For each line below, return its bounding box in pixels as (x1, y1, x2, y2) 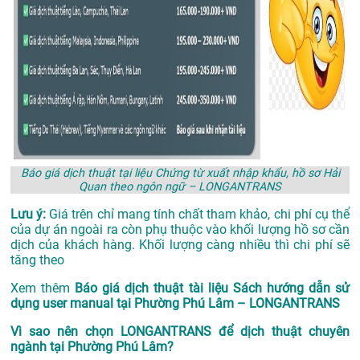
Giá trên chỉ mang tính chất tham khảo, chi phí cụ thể (49, 207, 350, 223)
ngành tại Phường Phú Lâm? (10, 339, 174, 355)
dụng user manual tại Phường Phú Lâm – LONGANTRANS (10, 296, 340, 312)
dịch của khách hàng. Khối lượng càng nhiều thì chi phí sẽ (10, 237, 350, 253)
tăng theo (10, 252, 64, 268)
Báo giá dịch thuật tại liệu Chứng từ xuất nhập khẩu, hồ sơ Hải (20, 166, 340, 181)
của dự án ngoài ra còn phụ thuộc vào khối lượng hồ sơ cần (10, 222, 350, 238)
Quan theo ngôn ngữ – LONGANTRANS (79, 180, 281, 194)
